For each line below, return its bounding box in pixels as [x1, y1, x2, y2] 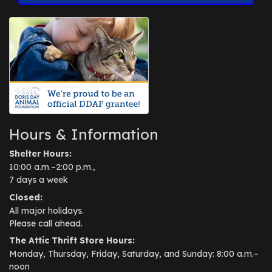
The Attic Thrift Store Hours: [9, 235, 135, 246]
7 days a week [9, 174, 68, 186]
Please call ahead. [9, 217, 83, 229]
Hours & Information [9, 125, 158, 144]
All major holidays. [9, 205, 84, 216]
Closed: [9, 191, 42, 203]
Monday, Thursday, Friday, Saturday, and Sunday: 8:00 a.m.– [9, 248, 259, 260]
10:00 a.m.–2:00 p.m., [9, 161, 95, 173]
